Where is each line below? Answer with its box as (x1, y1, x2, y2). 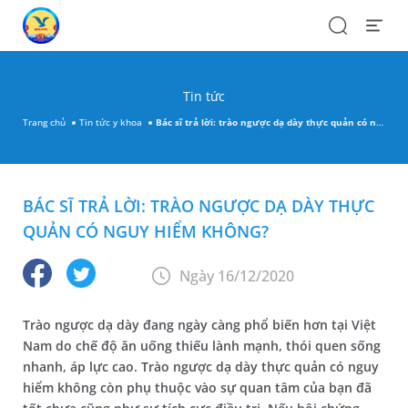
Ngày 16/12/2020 (179, 265, 294, 286)
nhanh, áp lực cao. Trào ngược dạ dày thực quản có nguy (23, 358, 379, 375)
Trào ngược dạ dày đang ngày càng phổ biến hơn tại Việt (23, 316, 376, 333)
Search (326, 15, 368, 32)
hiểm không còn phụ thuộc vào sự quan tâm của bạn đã (23, 379, 372, 396)
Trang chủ (23, 115, 66, 128)
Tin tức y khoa (79, 115, 142, 128)
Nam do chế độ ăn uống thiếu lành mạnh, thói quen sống (23, 337, 381, 354)
